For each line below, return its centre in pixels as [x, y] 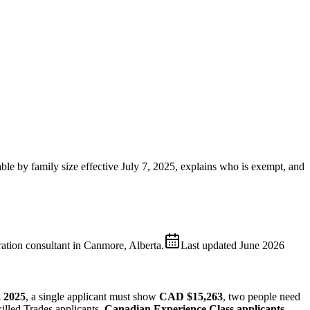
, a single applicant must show [91, 296]
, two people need [262, 296]
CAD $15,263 [191, 296]
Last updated [210, 245]
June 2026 [262, 245]
